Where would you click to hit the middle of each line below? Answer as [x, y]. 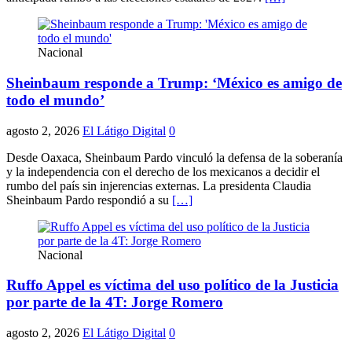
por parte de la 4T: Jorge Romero [115, 302]
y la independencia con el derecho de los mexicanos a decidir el [163, 171]
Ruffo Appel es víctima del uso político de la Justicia [172, 285]
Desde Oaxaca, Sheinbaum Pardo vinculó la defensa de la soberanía [174, 157]
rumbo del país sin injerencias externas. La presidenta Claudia [159, 185]
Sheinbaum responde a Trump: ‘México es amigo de [174, 83]
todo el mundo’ [55, 101]
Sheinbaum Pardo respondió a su [89, 200]
